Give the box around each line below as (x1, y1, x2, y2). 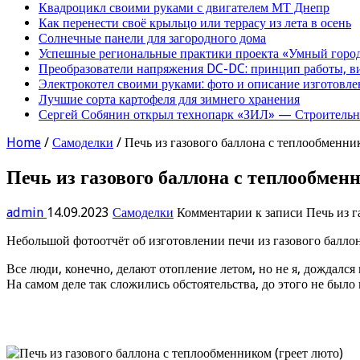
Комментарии (177, 204, 252, 220)
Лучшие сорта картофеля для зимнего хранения (39, 91, 300, 107)
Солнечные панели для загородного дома (39, 30, 266, 46)
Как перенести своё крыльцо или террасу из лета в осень (39, 14, 351, 31)
